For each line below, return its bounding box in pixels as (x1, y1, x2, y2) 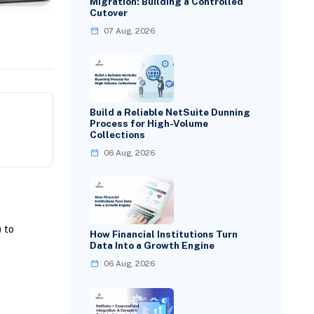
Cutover (90, 6, 128, 18)
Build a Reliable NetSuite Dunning (90, 107, 251, 118)
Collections (90, 129, 146, 141)
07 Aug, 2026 (104, 26, 156, 36)
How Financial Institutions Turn (90, 228, 238, 240)
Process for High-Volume (90, 118, 209, 130)
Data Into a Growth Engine (90, 240, 215, 252)
